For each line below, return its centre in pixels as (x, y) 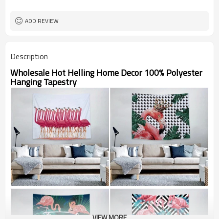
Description (29, 56)
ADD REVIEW (42, 21)
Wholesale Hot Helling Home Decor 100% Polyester (106, 73)
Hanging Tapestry (44, 82)
